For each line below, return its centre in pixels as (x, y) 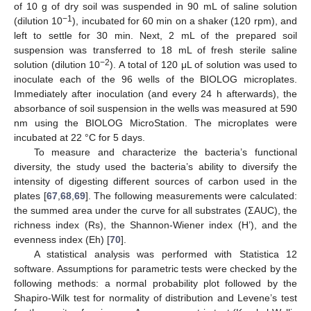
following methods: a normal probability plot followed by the (155, 284)
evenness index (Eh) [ (62, 240)
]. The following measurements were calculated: (191, 196)
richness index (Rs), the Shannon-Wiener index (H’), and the (155, 225)
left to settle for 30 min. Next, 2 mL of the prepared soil (155, 36)
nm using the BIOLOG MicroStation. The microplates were (155, 123)
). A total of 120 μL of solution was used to (204, 65)
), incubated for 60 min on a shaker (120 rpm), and (185, 21)
